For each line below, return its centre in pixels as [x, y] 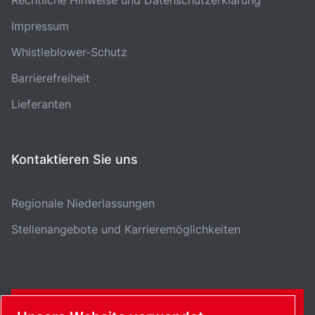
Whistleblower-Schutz [69, 52]
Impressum [40, 26]
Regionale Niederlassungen [83, 203]
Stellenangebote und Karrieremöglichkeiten [126, 229]
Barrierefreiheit [51, 78]
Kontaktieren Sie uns [75, 159]
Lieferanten [41, 104]
